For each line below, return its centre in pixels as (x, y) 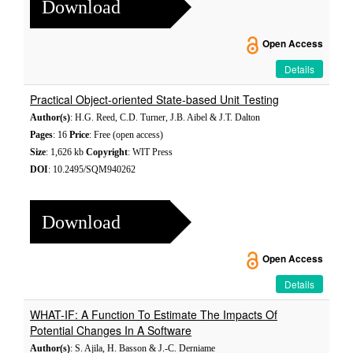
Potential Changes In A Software (111, 330)
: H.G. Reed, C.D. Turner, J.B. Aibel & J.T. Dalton (165, 117)
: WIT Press (150, 152)
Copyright (107, 152)
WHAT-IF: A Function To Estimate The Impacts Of (154, 314)
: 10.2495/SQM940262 (92, 169)
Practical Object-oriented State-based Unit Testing (154, 99)
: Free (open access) (126, 135)
